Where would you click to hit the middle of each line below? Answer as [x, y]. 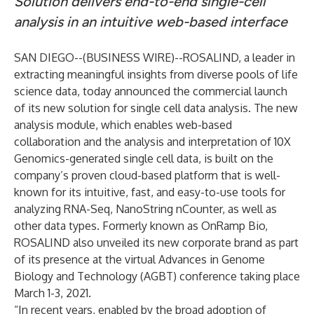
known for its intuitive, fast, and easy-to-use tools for [150, 192]
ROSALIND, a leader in [239, 57]
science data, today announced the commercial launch [151, 91]
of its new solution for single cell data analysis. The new [156, 108]
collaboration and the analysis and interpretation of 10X [152, 142]
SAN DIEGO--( [50, 57]
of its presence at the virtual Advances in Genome [139, 259]
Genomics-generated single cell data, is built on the [144, 158]
